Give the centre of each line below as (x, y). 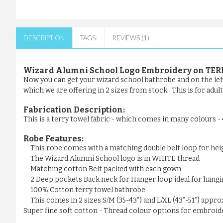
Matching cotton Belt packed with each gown (106, 169)
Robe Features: (54, 139)
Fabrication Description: (74, 110)
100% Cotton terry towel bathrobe (88, 190)
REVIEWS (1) (131, 38)
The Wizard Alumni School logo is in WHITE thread (115, 159)
